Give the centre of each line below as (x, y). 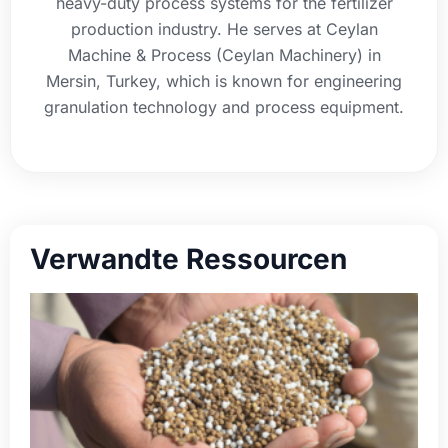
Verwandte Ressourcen (188, 259)
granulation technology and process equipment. (224, 107)
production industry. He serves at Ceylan (224, 29)
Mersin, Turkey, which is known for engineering (224, 81)
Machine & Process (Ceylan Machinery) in (224, 55)
